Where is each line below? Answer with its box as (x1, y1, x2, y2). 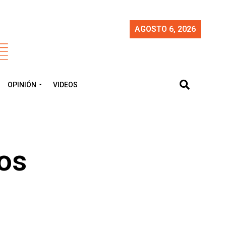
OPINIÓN (8, 81, 36, 89)
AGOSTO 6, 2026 (135, 24, 196, 34)
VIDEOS (53, 81, 78, 89)
